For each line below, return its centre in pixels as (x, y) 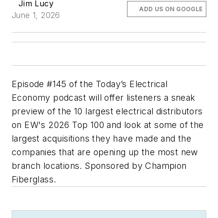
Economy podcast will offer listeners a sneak (104, 97)
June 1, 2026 (36, 15)
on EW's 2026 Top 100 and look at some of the (108, 125)
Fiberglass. (34, 179)
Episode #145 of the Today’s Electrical (90, 84)
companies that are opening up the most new (105, 152)
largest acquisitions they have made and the (102, 138)
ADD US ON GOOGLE (171, 9)
